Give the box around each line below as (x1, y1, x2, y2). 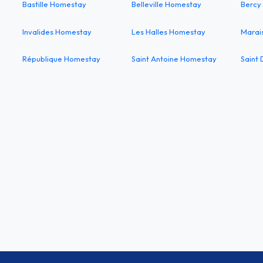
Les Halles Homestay (131, 26, 205, 36)
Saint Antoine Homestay (131, 54, 217, 64)
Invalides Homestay (22, 26, 92, 36)
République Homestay (22, 54, 100, 64)
